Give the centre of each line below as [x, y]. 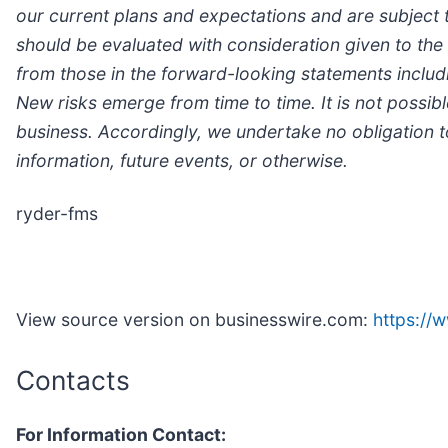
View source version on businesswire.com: [194, 320]
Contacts [73, 380]
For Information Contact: [121, 434]
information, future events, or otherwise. [182, 161]
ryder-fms [57, 214]
